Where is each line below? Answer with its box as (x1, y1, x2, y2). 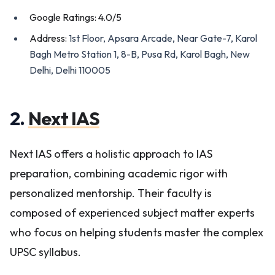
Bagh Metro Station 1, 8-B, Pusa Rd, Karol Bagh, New (29, 48, 250, 60)
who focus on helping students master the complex (10, 225, 263, 239)
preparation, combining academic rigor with (10, 166, 228, 180)
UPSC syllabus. (10, 245, 81, 259)
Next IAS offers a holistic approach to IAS (10, 147, 212, 161)
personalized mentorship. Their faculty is (10, 186, 212, 200)
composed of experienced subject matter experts (10, 206, 255, 220)
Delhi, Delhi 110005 (29, 64, 110, 76)
